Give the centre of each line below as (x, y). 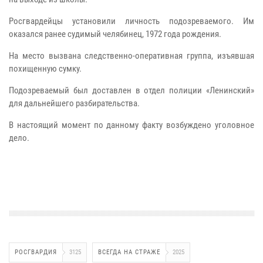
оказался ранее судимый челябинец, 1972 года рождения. (115, 34)
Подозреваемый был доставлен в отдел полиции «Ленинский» (131, 90)
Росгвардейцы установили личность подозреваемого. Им (131, 21)
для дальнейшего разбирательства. (74, 103)
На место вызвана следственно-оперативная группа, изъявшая (131, 55)
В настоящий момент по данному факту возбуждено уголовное (131, 125)
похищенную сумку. (45, 68)
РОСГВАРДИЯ (36, 252)
